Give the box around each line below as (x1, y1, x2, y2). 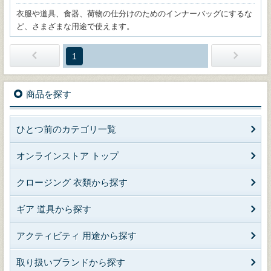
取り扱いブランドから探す (16, 257, 125, 267)
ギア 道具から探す (16, 204, 91, 214)
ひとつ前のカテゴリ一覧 (16, 124, 116, 134)
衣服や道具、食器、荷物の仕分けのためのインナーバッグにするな (16, 9, 252, 18)
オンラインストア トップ (16, 151, 119, 161)
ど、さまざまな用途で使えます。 (16, 22, 134, 31)
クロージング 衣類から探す (16, 177, 128, 188)
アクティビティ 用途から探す (16, 230, 137, 241)
